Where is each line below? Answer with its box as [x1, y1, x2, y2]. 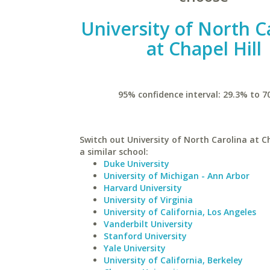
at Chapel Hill [146, 36, 262, 61]
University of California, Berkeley [104, 254, 243, 266]
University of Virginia [104, 194, 193, 206]
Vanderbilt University [104, 218, 193, 230]
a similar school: [80, 146, 148, 157]
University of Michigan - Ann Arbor [104, 170, 250, 181]
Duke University [104, 158, 169, 169]
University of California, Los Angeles [104, 206, 256, 218]
